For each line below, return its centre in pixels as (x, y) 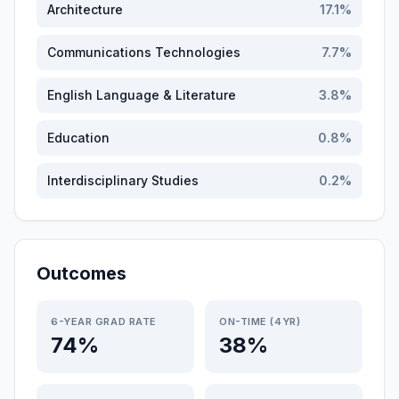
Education (78, 138)
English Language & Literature (142, 95)
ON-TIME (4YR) (260, 322)
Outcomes (81, 273)
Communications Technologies (144, 52)
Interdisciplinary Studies (123, 180)
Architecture (85, 9)
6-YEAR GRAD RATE (104, 322)
